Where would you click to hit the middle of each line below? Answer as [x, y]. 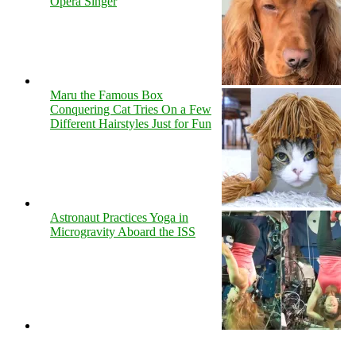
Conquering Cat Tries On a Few [131, 109]
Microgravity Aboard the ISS [123, 231]
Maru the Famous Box [106, 95]
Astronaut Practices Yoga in [119, 217]
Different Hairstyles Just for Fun [131, 123]
